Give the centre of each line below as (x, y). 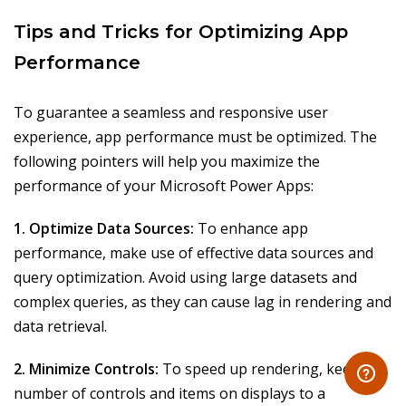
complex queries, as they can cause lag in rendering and (203, 302)
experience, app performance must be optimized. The (195, 137)
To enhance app (251, 229)
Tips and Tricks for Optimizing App (181, 32)
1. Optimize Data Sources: (104, 229)
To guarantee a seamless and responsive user (171, 113)
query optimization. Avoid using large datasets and (185, 278)
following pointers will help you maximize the (167, 162)
